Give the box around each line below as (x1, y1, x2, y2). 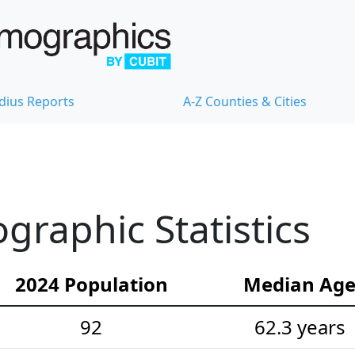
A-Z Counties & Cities (183, 92, 307, 110)
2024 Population (14, 270, 168, 297)
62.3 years (254, 313, 345, 340)
